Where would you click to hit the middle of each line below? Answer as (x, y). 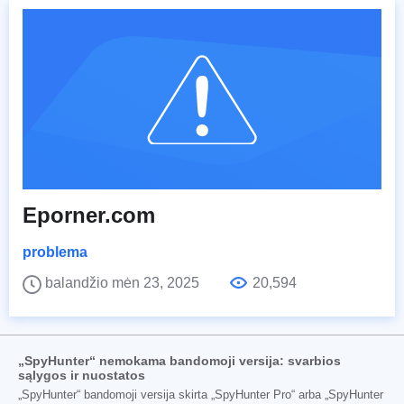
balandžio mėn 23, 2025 (124, 283)
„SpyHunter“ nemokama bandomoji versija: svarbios (179, 361)
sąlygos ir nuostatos (82, 376)
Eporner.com (89, 216)
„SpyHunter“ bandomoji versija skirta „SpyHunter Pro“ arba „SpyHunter (201, 395)
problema (55, 252)
